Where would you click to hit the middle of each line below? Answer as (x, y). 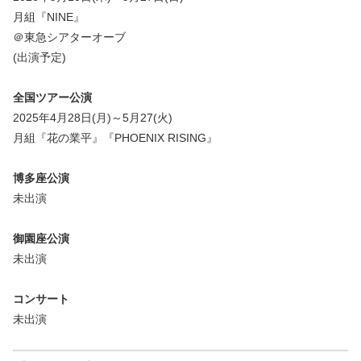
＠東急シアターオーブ (69, 37)
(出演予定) (39, 57)
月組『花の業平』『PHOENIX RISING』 (115, 137)
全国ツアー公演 (52, 97)
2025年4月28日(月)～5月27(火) (93, 117)
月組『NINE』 (49, 17)
